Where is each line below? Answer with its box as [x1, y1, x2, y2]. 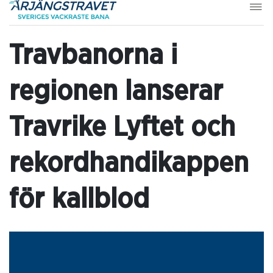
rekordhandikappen [9, 149, 249, 177]
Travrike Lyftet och [9, 113, 235, 141]
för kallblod [9, 185, 149, 213]
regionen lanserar [9, 77, 223, 105]
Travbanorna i [9, 41, 177, 69]
